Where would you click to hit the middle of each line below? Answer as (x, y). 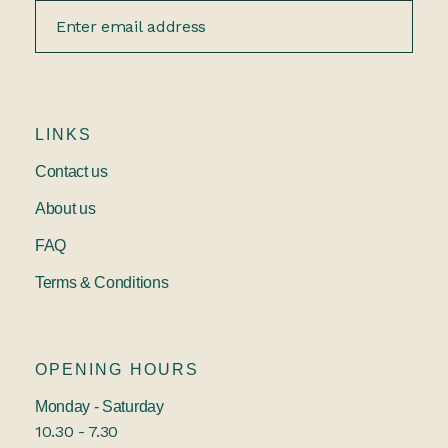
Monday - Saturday (99, 406)
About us (65, 208)
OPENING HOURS (117, 369)
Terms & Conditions (102, 282)
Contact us (71, 171)
